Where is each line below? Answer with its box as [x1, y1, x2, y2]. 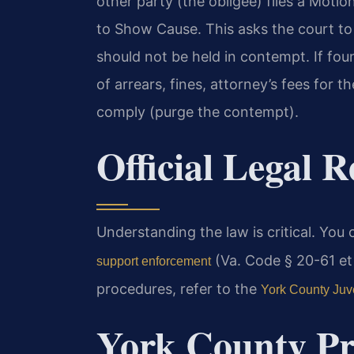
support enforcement [96, 254, 211, 269]
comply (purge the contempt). [96, 103, 299, 120]
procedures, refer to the [96, 281, 261, 298]
